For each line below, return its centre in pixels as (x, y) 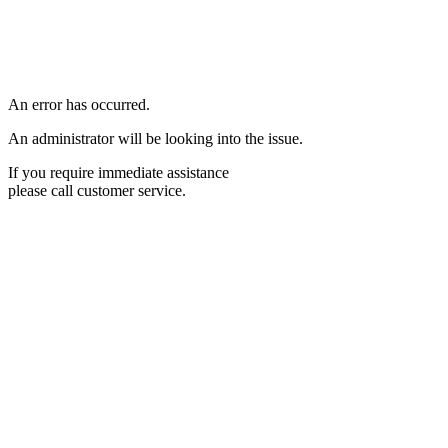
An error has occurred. (79, 104)
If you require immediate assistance (118, 172)
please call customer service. (97, 190)
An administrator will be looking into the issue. (155, 138)
